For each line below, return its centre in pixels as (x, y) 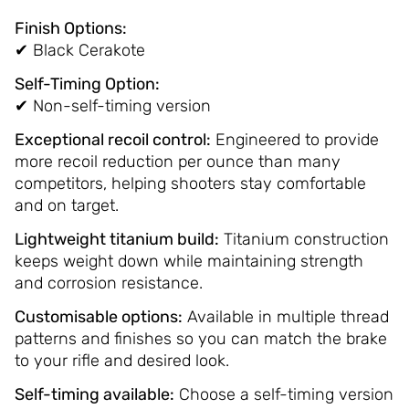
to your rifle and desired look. (121, 361)
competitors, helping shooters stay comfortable (190, 184)
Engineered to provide (294, 140)
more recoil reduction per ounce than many (177, 162)
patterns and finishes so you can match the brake (200, 339)
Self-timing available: (94, 395)
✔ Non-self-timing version (112, 106)
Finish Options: (70, 29)
